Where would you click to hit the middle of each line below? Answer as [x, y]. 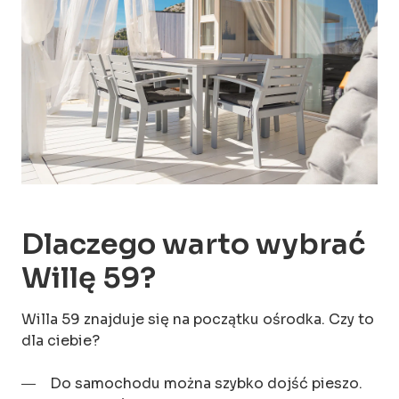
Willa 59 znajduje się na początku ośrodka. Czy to [198, 319]
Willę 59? [89, 277]
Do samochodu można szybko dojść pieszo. [206, 383]
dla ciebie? [61, 340]
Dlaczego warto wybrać [194, 244]
